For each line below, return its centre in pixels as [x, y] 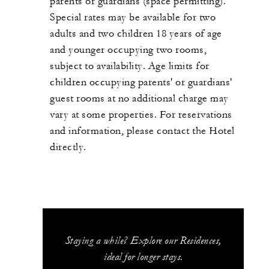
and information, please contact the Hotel [142, 131]
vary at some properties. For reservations [141, 115]
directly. [68, 147]
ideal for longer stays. [144, 257]
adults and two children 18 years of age [136, 34]
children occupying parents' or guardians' [141, 83]
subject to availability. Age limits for [130, 66]
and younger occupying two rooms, [128, 50]
